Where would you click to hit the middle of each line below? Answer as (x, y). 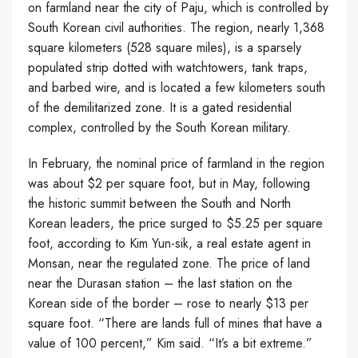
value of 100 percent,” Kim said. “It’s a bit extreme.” (170, 343)
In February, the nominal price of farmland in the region (176, 163)
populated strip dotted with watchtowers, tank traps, (168, 68)
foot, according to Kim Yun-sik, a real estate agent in (169, 243)
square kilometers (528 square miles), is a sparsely (165, 48)
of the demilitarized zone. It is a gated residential (160, 107)
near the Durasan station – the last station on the (160, 283)
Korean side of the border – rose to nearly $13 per (168, 303)
